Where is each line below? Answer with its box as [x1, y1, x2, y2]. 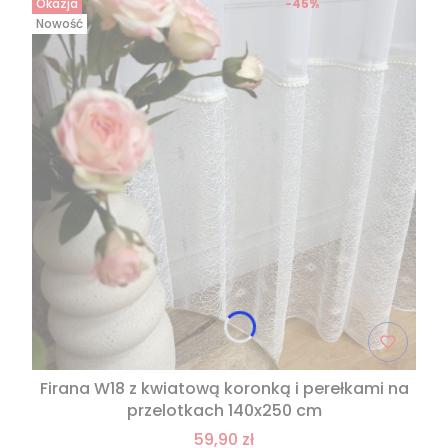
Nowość [36, 15, 83, 33]
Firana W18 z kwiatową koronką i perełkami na [39, 377, 409, 401]
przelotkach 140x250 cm [126, 399, 322, 423]
